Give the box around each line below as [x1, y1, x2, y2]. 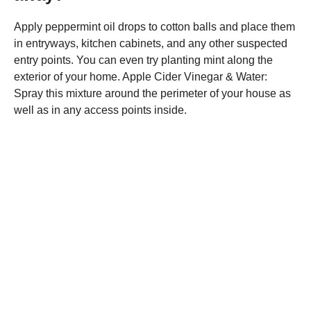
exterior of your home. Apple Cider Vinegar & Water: [14, 71, 267, 83]
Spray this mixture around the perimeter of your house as [14, 87, 291, 99]
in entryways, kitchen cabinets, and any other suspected [14, 37, 287, 49]
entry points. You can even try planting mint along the [14, 54, 273, 66]
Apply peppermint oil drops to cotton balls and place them [14, 21, 295, 33]
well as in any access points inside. [14, 104, 187, 116]
